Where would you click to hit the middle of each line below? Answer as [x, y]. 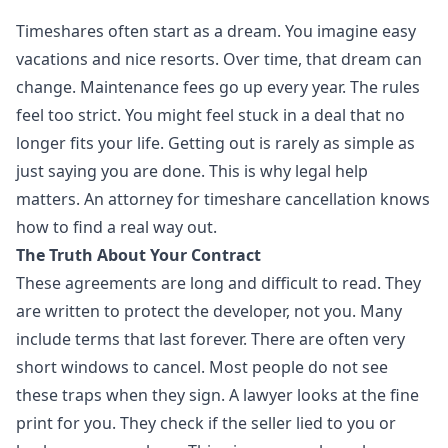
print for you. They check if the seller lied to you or [206, 423]
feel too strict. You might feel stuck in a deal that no [210, 115]
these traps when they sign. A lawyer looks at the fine [217, 395]
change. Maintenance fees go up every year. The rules [218, 87]
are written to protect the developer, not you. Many [209, 311]
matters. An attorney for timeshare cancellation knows [223, 199]
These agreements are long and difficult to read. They [218, 283]
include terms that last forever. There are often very [210, 339]
